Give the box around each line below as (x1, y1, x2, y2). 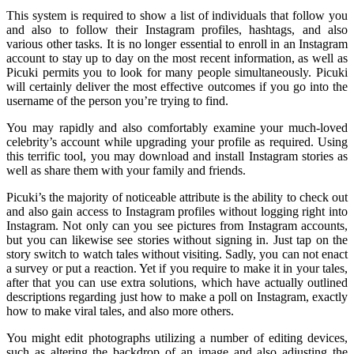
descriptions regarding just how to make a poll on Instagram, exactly (6, 290, 348, 304)
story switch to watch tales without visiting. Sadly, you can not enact (6, 247, 348, 262)
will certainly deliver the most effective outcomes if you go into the (6, 80, 348, 94)
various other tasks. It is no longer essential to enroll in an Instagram (6, 37, 348, 51)
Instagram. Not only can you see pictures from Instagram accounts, (6, 219, 348, 233)
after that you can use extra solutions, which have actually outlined (6, 276, 348, 290)
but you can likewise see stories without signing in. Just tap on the (6, 233, 348, 247)
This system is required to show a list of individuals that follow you (6, 9, 348, 23)
